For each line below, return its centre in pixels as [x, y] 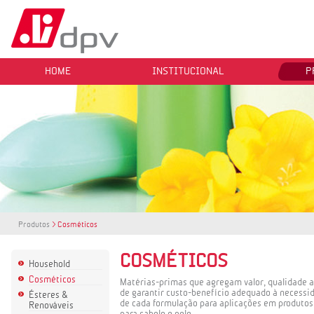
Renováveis [51, 305]
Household [49, 264]
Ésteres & [48, 295]
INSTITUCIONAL [188, 71]
